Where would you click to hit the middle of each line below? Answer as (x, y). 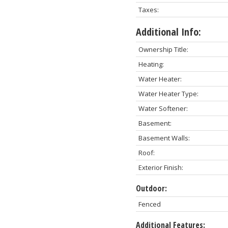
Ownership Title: (163, 50)
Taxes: (148, 10)
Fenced (149, 204)
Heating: (151, 64)
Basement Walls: (164, 138)
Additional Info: (168, 32)
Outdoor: (151, 189)
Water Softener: (163, 109)
